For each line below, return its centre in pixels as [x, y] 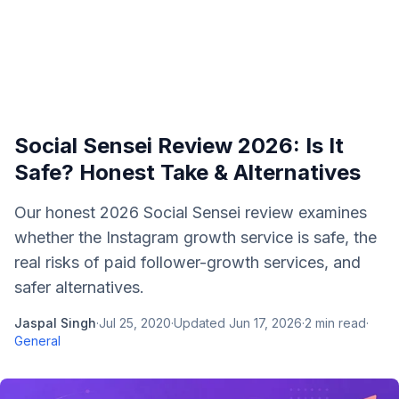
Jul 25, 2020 [135, 323]
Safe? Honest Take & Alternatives [187, 172]
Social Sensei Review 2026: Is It [179, 146]
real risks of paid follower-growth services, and [187, 262]
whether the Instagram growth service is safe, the [195, 237]
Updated [201, 323]
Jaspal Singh [55, 323]
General [37, 341]
